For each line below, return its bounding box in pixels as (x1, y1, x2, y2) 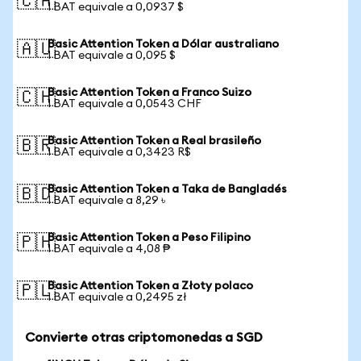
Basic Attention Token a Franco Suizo (48, 87, 251, 98)
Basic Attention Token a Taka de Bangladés (48, 184, 287, 195)
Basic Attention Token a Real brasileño (48, 135, 261, 147)
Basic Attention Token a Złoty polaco (48, 280, 253, 292)
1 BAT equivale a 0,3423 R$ (48, 147, 191, 158)
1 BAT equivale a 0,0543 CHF (48, 98, 201, 110)
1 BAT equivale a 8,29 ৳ (48, 195, 165, 206)
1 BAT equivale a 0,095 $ (48, 50, 176, 61)
